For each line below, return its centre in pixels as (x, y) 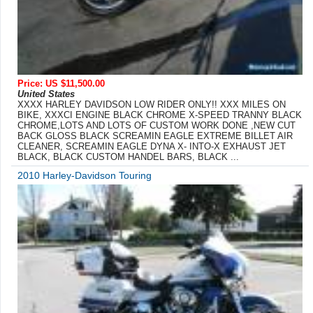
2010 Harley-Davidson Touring (85, 175)
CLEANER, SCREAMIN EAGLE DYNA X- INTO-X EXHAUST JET (152, 146)
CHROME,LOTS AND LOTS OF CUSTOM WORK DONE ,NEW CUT (156, 125)
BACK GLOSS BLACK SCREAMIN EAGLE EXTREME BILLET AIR (155, 136)
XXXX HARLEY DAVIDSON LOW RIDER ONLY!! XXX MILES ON (152, 104)
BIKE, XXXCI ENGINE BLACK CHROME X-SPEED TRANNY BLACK (160, 115)
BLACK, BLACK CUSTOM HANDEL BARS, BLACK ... (128, 156)
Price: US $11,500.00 (61, 83)
